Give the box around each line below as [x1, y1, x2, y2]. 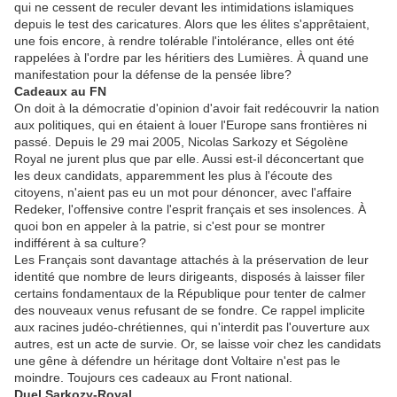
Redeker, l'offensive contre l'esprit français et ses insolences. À [14, 202, 366, 217]
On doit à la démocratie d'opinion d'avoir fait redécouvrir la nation [14, 101, 379, 116]
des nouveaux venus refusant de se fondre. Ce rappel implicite [14, 303, 365, 318]
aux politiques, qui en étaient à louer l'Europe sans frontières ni [14, 118, 367, 133]
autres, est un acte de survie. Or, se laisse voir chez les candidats [14, 337, 381, 352]
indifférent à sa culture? [14, 236, 146, 251]
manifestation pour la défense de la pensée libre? [14, 67, 292, 82]
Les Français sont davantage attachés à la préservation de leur [14, 253, 369, 268]
